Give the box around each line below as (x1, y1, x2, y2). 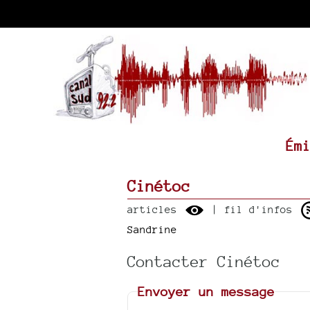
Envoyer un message (138, 284, 275, 299)
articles (127, 203, 183, 215)
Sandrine (127, 224, 177, 235)
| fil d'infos (205, 203, 299, 215)
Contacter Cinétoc (127, 252, 280, 271)
